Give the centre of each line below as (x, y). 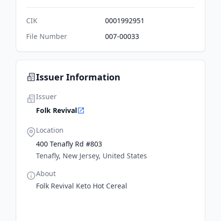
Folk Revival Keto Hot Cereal (82, 186)
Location (50, 130)
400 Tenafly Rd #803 (69, 144)
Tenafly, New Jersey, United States (92, 156)
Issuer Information (78, 77)
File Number (47, 36)
